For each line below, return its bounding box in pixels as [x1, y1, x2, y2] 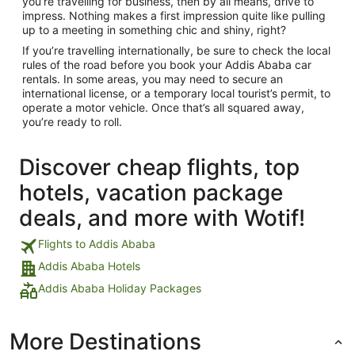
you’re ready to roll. [22, 114, 122, 128]
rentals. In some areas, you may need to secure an [22, 71, 283, 86]
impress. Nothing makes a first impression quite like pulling [22, 8, 326, 22]
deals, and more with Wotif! [19, 204, 305, 231]
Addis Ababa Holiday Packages [38, 281, 201, 295]
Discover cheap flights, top [19, 153, 300, 181]
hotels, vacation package [19, 178, 283, 206]
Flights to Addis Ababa [38, 236, 155, 250]
